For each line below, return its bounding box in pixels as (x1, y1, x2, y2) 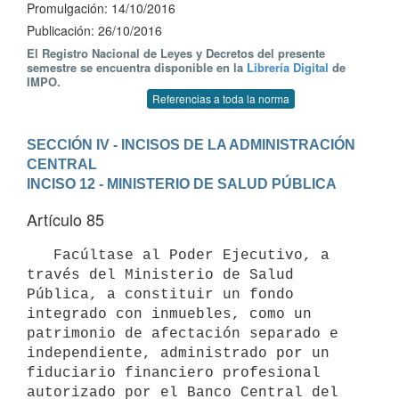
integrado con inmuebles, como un (27, 305, 312, 322)
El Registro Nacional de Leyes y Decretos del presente (27, 45, 325, 61)
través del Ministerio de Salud (27, 266, 294, 283)
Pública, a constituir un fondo (27, 286, 294, 303)
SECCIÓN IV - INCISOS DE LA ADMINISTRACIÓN (27, 136, 355, 152)
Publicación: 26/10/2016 (27, 21, 162, 39)
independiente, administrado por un (27, 345, 330, 362)
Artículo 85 (27, 208, 104, 231)
